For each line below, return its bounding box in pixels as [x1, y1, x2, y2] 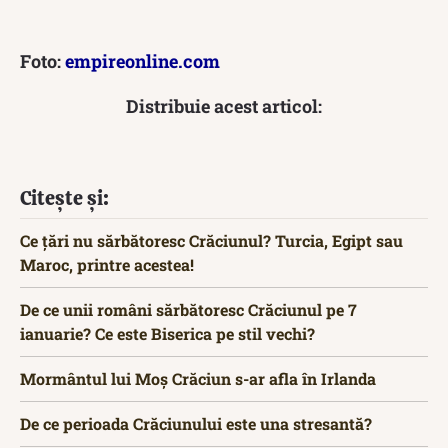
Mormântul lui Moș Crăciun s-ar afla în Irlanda [20, 368, 376, 389]
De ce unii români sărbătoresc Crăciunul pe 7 [20, 299, 357, 320]
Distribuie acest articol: [126, 94, 322, 118]
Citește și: [20, 185, 109, 211]
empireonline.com [65, 49, 220, 73]
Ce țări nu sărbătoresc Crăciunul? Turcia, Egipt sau [20, 230, 403, 251]
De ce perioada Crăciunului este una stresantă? [20, 413, 372, 434]
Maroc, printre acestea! [20, 254, 194, 275]
